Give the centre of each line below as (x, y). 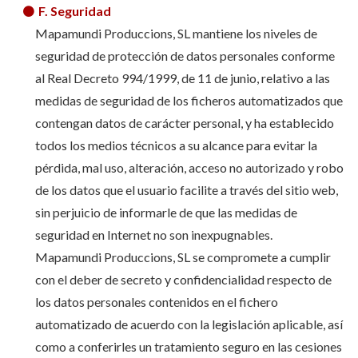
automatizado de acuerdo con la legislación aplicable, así (189, 324)
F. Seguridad (76, 11)
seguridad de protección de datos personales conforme (185, 56)
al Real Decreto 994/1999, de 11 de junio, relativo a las (182, 78)
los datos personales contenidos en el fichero (156, 302)
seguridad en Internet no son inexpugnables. (153, 235)
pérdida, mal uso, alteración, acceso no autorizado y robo (189, 167)
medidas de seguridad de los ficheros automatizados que (189, 100)
